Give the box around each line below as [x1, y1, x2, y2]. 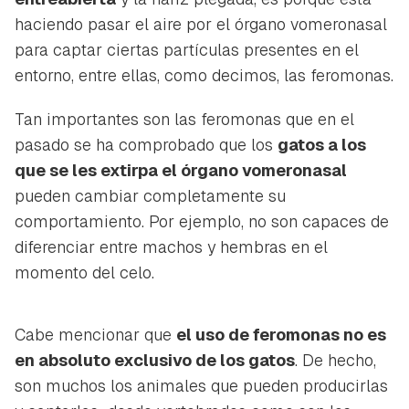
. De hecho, [295, 350, 376, 372]
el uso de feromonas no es [176, 324, 386, 346]
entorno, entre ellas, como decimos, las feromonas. [15, 65, 393, 87]
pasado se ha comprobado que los [15, 134, 278, 156]
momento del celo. [15, 262, 154, 284]
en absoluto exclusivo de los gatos [15, 350, 295, 372]
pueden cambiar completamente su [15, 185, 286, 207]
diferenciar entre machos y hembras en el [15, 236, 328, 258]
